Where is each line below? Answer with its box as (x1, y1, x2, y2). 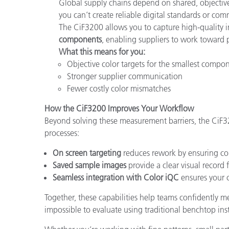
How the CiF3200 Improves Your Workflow (44, 103, 194, 113)
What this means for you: (59, 46, 145, 57)
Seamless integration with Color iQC (53, 172, 179, 182)
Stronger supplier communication (67, 71, 182, 81)
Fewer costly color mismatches (67, 83, 171, 94)
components (59, 34, 102, 44)
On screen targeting (53, 147, 121, 158)
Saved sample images (53, 159, 126, 170)
